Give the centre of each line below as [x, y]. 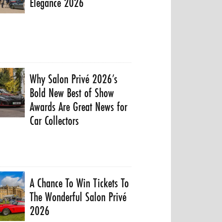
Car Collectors [55, 121]
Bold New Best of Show [72, 93]
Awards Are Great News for [79, 107]
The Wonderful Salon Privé [78, 197]
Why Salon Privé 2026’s [74, 79]
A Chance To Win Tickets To [80, 183]
